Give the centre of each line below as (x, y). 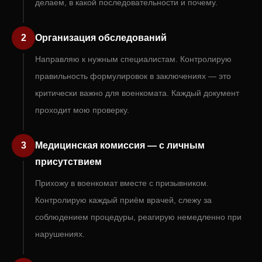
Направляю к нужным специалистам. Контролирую (133, 59)
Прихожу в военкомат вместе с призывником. (122, 183)
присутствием (68, 162)
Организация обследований (101, 38)
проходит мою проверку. (82, 110)
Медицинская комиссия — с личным (120, 145)
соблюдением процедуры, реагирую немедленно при (138, 217)
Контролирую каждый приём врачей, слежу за (123, 200)
